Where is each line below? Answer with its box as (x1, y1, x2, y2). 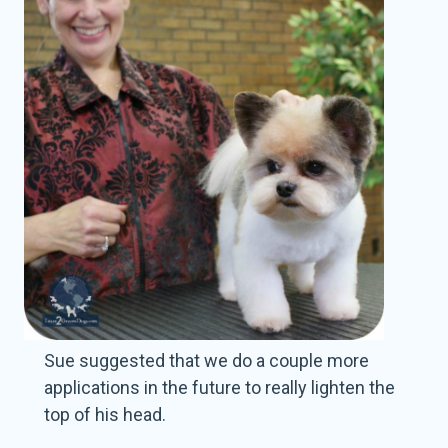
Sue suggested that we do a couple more (44, 350, 370, 372)
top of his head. (44, 404, 167, 426)
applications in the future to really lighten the (44, 377, 396, 399)
